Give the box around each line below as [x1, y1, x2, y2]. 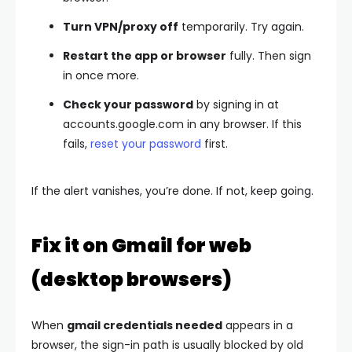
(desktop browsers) [31, 266, 232, 292]
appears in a [222, 317, 293, 333]
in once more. [63, 67, 139, 83]
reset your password [90, 135, 201, 152]
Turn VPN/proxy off [63, 18, 178, 35]
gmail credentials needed [67, 317, 222, 333]
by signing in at [193, 96, 279, 112]
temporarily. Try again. [178, 18, 304, 35]
